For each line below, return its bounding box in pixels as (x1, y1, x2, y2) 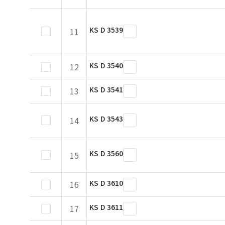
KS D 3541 (89, 84, 123, 94)
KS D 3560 (89, 148, 123, 158)
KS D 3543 (89, 114, 123, 124)
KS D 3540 (89, 60, 123, 70)
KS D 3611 (89, 202, 123, 212)
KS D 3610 (89, 178, 123, 188)
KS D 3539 (89, 25, 123, 35)
